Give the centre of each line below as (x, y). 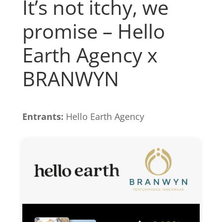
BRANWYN (70, 79)
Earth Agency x (90, 55)
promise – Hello (93, 31)
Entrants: (43, 117)
